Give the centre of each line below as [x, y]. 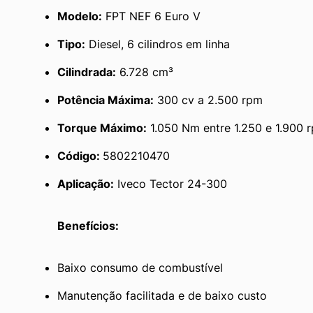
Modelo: [80, 16]
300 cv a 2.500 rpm [208, 100]
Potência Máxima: [105, 100]
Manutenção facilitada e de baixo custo [162, 295]
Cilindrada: [87, 72]
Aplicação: [86, 183]
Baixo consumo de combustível [140, 267]
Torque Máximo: [102, 128]
